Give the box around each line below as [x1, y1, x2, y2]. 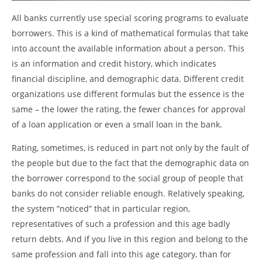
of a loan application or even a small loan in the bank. [12, 119, 222, 130]
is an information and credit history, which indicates [12, 58, 216, 70]
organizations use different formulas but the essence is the [12, 88, 244, 100]
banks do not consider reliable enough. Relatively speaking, [12, 188, 244, 199]
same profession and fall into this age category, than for [12, 249, 231, 260]
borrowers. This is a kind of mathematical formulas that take [12, 27, 249, 39]
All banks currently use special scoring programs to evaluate [12, 12, 249, 24]
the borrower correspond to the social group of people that [12, 173, 243, 184]
